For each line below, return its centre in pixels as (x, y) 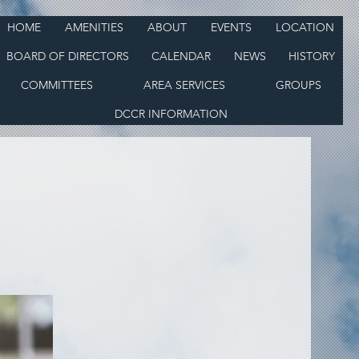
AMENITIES (94, 27)
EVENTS (231, 27)
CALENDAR (182, 56)
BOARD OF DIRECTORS (68, 56)
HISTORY (311, 56)
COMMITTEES (56, 85)
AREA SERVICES (184, 85)
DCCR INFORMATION (171, 114)
